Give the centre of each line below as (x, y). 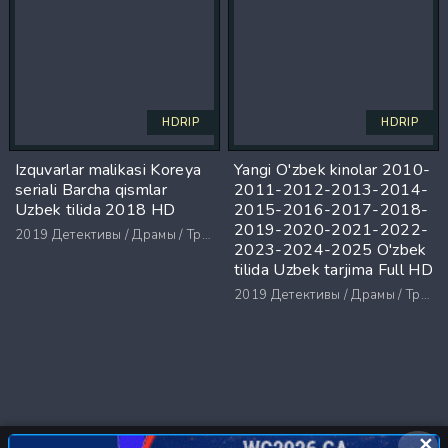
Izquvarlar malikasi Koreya (108, 170)
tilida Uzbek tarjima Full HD (333, 270)
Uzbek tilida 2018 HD (95, 210)
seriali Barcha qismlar (91, 190)
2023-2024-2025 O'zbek (330, 250)
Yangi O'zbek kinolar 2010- (332, 170)
